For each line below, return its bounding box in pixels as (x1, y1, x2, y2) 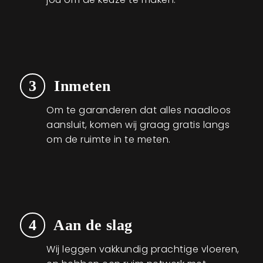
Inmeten (49, 77, 111, 95)
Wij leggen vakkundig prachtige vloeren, (46, 242, 240, 257)
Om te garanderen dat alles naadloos (46, 103, 231, 117)
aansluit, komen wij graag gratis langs (46, 117, 230, 131)
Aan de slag (49, 217, 133, 234)
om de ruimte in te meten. (46, 132, 171, 146)
